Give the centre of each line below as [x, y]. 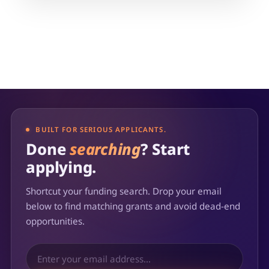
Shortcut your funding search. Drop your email [124, 191]
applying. [61, 167]
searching [105, 149]
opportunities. [56, 221]
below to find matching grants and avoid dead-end [133, 206]
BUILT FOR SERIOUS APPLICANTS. [101, 130]
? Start [165, 149]
